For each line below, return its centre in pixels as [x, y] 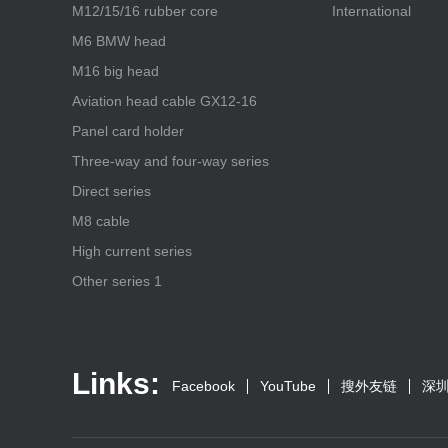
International [371, 11]
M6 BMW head [119, 41]
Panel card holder [128, 131]
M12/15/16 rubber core [145, 11]
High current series [132, 251]
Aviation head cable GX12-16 [164, 101]
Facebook [203, 386]
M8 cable [101, 221]
